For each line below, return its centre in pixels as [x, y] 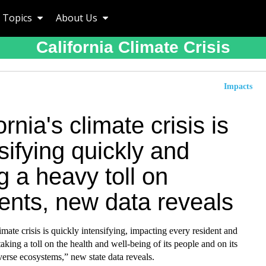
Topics [18, 18]
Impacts [238, 86]
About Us [78, 18]
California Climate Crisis [133, 47]
